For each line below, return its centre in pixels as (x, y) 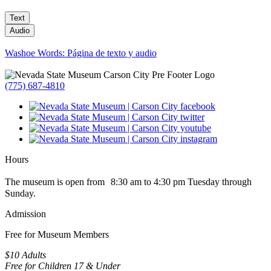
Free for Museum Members (57, 234)
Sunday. (20, 193)
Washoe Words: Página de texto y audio (81, 53)
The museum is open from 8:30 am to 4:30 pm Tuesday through (128, 182)
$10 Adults (25, 255)
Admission (25, 214)
